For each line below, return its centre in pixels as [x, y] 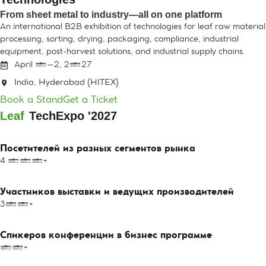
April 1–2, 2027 [53, 65]
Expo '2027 [86, 116]
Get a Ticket [90, 101]
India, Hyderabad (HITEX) [66, 83]
